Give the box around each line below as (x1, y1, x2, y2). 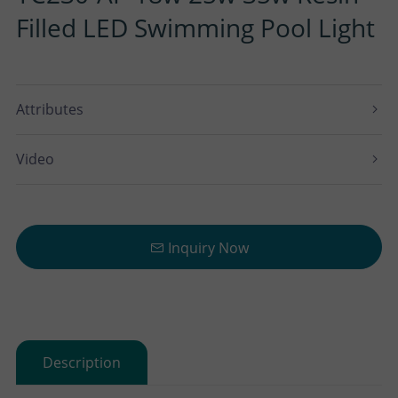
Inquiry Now (163, 238, 249, 258)
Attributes (16, 99, 84, 119)
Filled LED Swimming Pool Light (16, 11, 375, 44)
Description (43, 353, 121, 372)
